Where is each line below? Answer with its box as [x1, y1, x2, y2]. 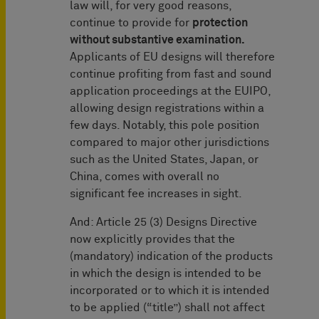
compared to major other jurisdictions [70, 137, 269, 149]
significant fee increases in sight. [70, 188, 242, 200]
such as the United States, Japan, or [70, 154, 258, 166]
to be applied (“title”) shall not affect [70, 302, 265, 314]
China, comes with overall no [70, 171, 219, 183]
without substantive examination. [70, 34, 245, 46]
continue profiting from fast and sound [70, 68, 272, 80]
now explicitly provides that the [70, 234, 235, 246]
